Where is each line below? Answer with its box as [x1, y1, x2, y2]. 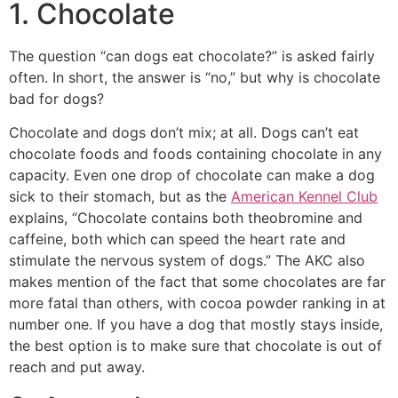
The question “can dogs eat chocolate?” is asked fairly [9, 46, 375, 65]
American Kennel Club [231, 187, 378, 206]
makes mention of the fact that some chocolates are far [9, 273, 386, 291]
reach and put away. [9, 358, 145, 377]
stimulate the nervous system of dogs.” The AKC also [9, 251, 365, 270]
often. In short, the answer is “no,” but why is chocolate [9, 68, 380, 86]
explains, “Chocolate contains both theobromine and [9, 209, 362, 227]
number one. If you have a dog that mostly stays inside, [9, 315, 383, 334]
